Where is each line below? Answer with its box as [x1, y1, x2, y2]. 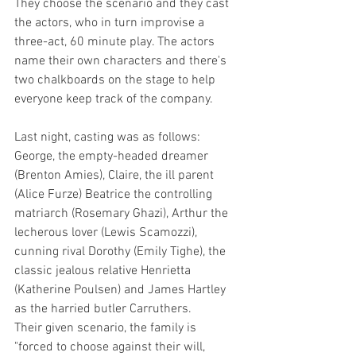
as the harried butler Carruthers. [14, 301, 195, 317]
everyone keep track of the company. [14, 91, 213, 107]
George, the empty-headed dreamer [14, 149, 211, 164]
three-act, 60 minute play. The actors [14, 34, 218, 50]
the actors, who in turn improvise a [14, 15, 207, 31]
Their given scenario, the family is [14, 320, 199, 336]
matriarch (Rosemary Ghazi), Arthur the [14, 206, 231, 222]
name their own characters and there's [14, 53, 230, 69]
